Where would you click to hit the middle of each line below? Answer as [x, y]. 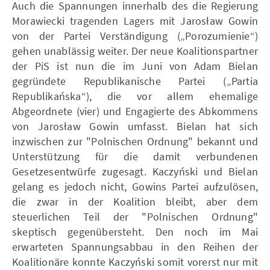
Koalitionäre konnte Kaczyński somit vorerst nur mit [135, 262]
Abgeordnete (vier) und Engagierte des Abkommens [135, 111]
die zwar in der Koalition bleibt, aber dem [135, 201]
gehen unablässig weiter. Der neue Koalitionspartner [135, 51]
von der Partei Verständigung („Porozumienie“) [135, 36]
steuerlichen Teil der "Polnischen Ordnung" [135, 216]
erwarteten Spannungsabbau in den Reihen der [135, 246]
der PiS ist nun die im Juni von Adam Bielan [135, 66]
